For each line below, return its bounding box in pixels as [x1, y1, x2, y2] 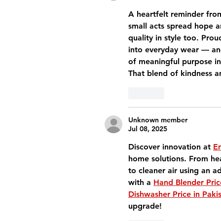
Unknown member [128, 115, 187, 124]
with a [128, 178, 153, 187]
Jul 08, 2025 [128, 124, 167, 133]
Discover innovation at [128, 142, 213, 151]
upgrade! [128, 201, 162, 211]
